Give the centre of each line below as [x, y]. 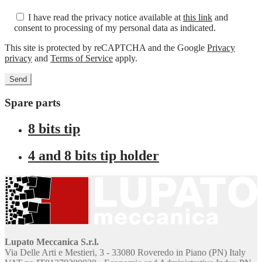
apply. [125, 58]
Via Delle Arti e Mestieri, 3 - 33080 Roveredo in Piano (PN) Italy [125, 253]
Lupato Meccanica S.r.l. [52, 242]
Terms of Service [82, 58]
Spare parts [32, 102]
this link [198, 17]
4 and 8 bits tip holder [94, 156]
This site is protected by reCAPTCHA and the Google [106, 47]
